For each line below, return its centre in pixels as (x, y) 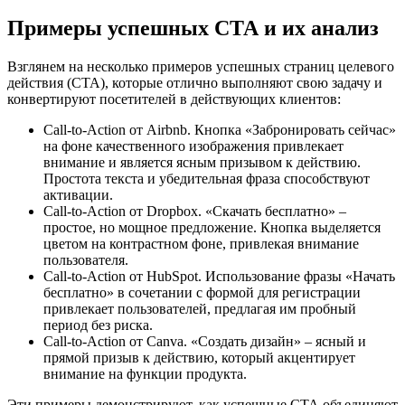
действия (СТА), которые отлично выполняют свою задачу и (195, 82)
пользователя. (86, 259)
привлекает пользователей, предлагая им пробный (200, 308)
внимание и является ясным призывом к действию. (202, 162)
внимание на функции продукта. (145, 373)
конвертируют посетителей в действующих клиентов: (174, 99)
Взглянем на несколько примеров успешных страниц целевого (201, 66)
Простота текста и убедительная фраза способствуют (207, 178)
